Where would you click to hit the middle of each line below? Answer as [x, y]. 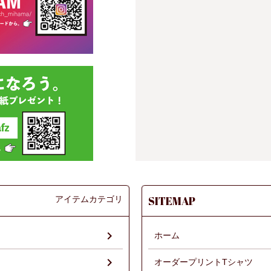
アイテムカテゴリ [89, 199]
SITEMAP [172, 201]
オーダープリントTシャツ [204, 262]
